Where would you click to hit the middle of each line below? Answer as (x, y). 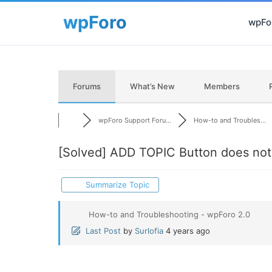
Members (222, 86)
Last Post (103, 231)
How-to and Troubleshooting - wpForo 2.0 (169, 214)
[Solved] (82, 152)
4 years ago (188, 231)
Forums (87, 86)
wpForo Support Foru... (134, 120)
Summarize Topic (115, 185)
